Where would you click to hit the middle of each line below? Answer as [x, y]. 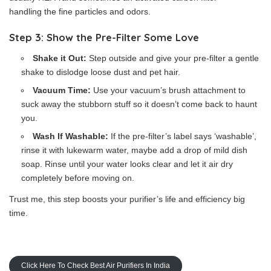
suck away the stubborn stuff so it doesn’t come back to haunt [139, 104]
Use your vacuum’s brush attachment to [168, 90]
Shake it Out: [60, 58]
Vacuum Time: [62, 90]
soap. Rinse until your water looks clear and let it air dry [127, 164]
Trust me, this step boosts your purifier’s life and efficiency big [127, 199]
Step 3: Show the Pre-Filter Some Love [104, 37]
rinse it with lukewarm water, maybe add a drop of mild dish [134, 150]
